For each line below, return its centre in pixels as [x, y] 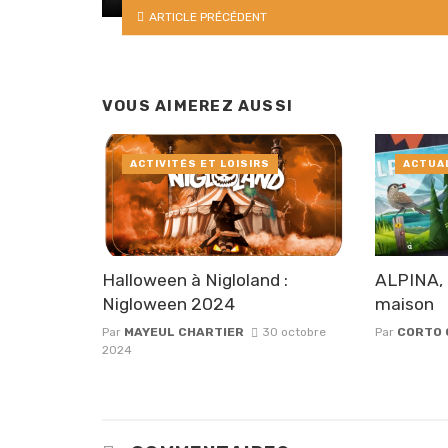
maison [405, 303]
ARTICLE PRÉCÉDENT [207, 16]
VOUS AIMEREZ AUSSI [198, 105]
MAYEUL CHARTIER [184, 331]
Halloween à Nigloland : [195, 279]
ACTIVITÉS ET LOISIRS [200, 164]
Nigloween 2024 [168, 303]
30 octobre [293, 331]
